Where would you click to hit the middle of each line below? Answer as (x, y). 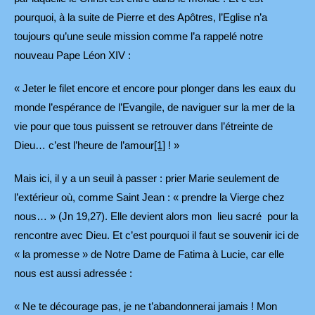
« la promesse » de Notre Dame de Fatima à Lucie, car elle (149, 255)
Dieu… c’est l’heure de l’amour (84, 146)
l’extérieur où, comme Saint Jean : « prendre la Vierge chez (149, 198)
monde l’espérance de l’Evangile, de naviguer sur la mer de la (154, 108)
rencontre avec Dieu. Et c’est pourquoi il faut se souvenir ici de (156, 236)
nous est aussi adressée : (73, 274)
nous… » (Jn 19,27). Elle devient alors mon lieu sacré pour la (156, 217)
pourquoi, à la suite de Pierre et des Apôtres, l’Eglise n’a (141, 18)
